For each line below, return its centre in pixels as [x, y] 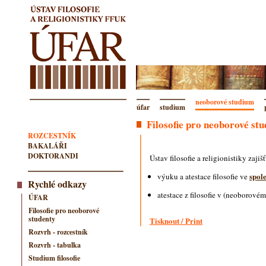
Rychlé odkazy [57, 183]
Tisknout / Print [176, 221]
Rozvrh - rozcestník [58, 232]
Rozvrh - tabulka [55, 245]
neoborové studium [225, 102]
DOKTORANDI [53, 156]
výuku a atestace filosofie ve [203, 176]
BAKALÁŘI [47, 145]
